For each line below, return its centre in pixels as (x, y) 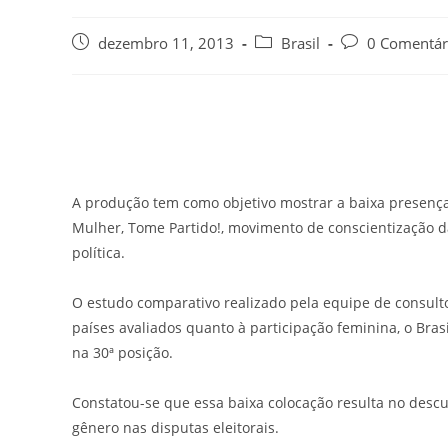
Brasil (300, 43)
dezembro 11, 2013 (166, 43)
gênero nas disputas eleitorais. (175, 427)
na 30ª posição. (122, 352)
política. (98, 252)
